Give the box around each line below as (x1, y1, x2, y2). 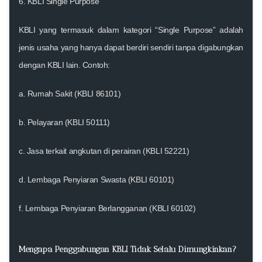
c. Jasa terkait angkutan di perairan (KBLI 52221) (19, 146, 189, 156)
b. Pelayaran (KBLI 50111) (19, 117, 110, 127)
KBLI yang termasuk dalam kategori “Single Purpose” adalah (19, 25, 243, 35)
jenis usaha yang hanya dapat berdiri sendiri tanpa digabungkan (19, 42, 243, 52)
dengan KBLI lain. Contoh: (19, 60, 110, 70)
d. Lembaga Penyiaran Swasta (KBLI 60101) (19, 174, 174, 184)
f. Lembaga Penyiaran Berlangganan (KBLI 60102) (19, 203, 196, 213)
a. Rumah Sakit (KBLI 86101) (19, 88, 121, 98)
